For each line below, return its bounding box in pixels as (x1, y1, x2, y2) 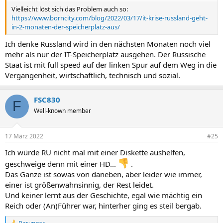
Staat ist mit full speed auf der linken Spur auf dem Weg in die (5, 59, 217, 70)
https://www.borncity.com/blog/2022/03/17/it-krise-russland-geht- (11, 13, 208, 22)
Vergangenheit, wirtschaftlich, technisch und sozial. (5, 70, 180, 80)
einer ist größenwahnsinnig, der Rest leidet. (5, 180, 154, 190)
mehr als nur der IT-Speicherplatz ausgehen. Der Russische (5, 49, 206, 59)
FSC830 (34, 94, 60, 105)
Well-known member (34, 106, 91, 115)
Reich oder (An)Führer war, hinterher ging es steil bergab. (5, 201, 202, 211)
